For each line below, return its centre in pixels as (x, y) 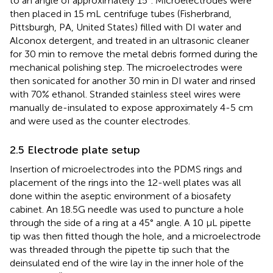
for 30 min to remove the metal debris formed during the (134, 54)
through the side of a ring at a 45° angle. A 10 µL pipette (130, 222)
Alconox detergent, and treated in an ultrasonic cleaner (129, 40)
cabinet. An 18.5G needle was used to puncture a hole (127, 209)
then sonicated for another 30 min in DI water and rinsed (133, 80)
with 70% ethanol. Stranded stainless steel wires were (125, 94)
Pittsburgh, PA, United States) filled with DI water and (126, 27)
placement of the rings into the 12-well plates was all (126, 182)
